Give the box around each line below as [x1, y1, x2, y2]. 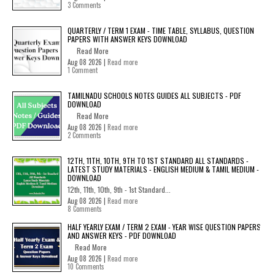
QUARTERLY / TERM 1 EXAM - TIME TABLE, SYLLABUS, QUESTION [68, 25, 254, 36]
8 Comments [68, 204, 102, 214]
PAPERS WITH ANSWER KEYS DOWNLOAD [68, 34, 187, 44]
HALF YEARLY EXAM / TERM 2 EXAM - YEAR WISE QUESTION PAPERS [68, 222, 261, 232]
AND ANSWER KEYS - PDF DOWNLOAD [68, 230, 176, 241]
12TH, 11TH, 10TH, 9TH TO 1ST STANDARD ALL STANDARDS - [68, 155, 249, 166]
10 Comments [68, 261, 104, 271]
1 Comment [68, 65, 98, 75]
